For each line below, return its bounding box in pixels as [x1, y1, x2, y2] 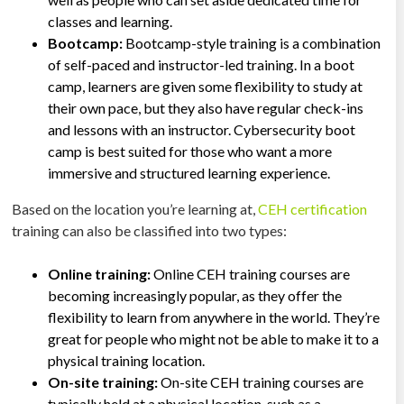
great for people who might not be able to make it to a [48, 329, 380, 347]
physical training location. [48, 351, 206, 369]
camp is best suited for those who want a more [48, 142, 333, 160]
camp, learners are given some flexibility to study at [48, 77, 363, 95]
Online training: [48, 264, 151, 282]
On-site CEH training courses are [158, 372, 364, 390]
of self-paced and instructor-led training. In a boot [48, 55, 355, 73]
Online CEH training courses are [151, 264, 351, 282]
